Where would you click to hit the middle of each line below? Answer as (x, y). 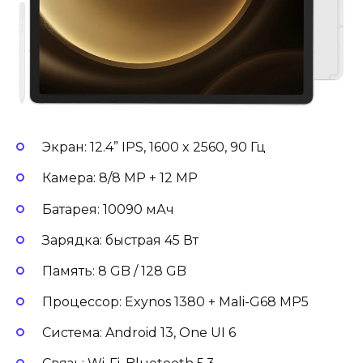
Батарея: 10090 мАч (108, 209)
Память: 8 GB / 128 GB (114, 271)
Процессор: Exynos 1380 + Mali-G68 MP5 (175, 302)
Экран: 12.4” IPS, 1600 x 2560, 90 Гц (154, 147)
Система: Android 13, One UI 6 (139, 333)
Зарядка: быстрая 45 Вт (120, 240)
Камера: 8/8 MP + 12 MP (120, 178)
